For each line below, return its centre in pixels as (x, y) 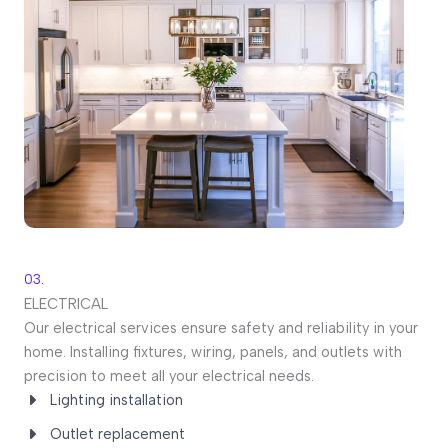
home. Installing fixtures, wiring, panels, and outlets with (213, 352)
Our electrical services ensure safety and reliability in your (221, 328)
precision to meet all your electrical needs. (169, 376)
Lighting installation (116, 400)
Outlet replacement (117, 434)
